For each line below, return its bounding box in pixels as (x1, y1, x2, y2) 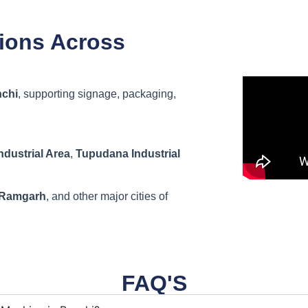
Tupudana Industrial (76, 147, 180, 159)
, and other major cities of (46, 190, 168, 202)
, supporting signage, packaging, (18, 88, 176, 100)
